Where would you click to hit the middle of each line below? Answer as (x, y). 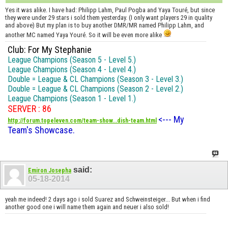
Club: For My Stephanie (50, 49)
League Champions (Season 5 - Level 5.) (72, 60)
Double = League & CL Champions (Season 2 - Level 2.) (95, 89)
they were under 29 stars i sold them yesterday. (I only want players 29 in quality (109, 17)
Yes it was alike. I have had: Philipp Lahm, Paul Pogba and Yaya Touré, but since (110, 10)
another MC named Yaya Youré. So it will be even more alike (84, 35)
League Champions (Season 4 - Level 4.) (72, 69)
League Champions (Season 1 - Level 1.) (72, 98)
